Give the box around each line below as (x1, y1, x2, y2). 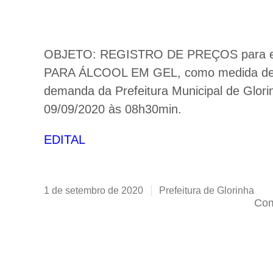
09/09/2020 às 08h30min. (44, 102, 182, 116)
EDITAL (44, 132, 85, 146)
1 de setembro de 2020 (44, 185, 143, 196)
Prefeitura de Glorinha (159, 185, 254, 196)
